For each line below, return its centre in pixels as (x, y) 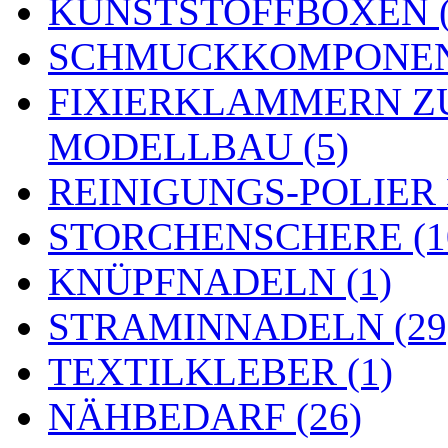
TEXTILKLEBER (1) (220, 371)
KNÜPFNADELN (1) (220, 281)
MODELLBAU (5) (198, 146)
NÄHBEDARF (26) (205, 416)
